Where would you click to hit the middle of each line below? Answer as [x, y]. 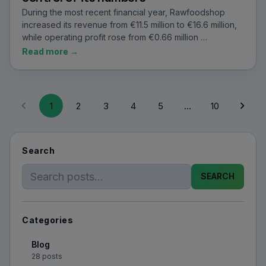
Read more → [50, 51]
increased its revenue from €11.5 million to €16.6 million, [129, 25]
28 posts [47, 256]
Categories [48, 220]
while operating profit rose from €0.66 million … [115, 37]
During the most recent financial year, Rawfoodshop [123, 12]
